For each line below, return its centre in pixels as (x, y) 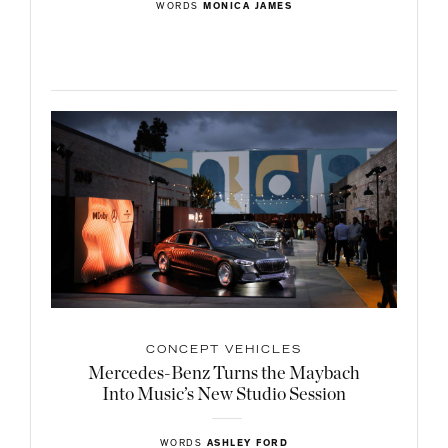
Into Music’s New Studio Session (224, 395)
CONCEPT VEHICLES (224, 351)
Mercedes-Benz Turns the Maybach (224, 374)
